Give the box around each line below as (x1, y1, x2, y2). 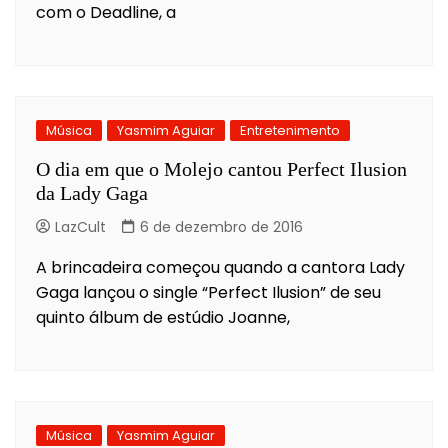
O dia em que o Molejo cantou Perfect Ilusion (36, 157, 407, 180)
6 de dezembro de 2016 (140, 216, 303, 237)
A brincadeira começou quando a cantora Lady (36, 255, 405, 279)
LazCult (55, 216, 106, 237)
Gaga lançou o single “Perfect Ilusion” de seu (36, 280, 381, 304)
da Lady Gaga (36, 181, 148, 204)
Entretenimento (240, 120, 340, 140)
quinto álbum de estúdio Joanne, (36, 305, 290, 329)
